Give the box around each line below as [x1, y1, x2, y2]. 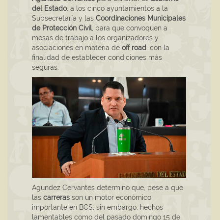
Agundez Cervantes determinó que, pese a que [32, 184, 183, 192]
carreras [43, 193, 70, 202]
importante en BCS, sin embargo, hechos [32, 203, 163, 212]
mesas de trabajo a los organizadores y [32, 34, 159, 42]
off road [120, 44, 146, 52]
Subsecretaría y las [32, 14, 96, 23]
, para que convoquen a [92, 24, 167, 32]
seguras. [32, 63, 59, 72]
